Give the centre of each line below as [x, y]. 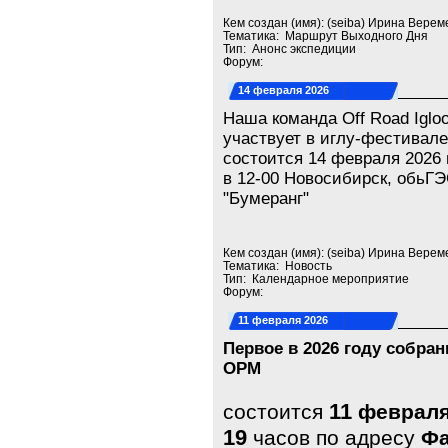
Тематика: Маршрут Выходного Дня [326, 35]
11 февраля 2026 [283, 320]
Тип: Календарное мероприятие [316, 278]
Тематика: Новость [278, 265]
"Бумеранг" [266, 198]
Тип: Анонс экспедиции [290, 48]
